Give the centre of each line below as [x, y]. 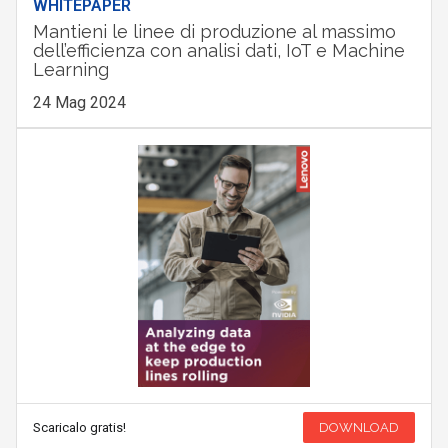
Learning [70, 69]
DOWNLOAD [359, 428]
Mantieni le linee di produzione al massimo [214, 31]
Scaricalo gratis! [79, 428]
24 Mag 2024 [79, 102]
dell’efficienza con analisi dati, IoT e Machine [218, 50]
